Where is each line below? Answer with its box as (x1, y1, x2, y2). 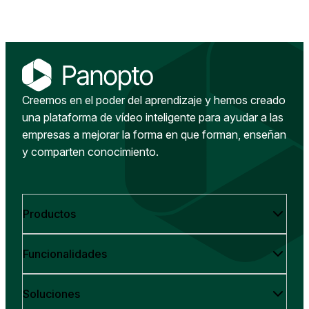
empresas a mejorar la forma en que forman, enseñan (22, 127, 286, 141)
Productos (23, 206, 76, 221)
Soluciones (23, 286, 80, 301)
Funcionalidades (23, 246, 107, 261)
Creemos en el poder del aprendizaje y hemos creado (22, 92, 286, 107)
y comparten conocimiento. (22, 144, 159, 159)
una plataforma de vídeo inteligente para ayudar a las (22, 110, 283, 124)
